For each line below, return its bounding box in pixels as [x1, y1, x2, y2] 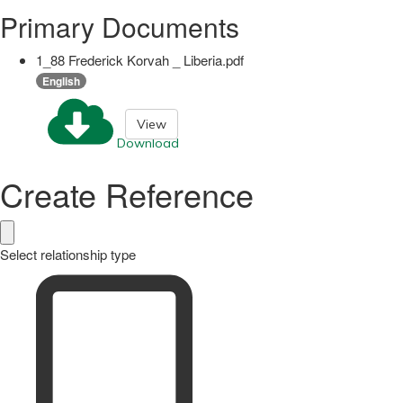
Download [117, 135, 179, 152]
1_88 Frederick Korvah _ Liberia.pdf [36, 49, 244, 69]
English [42, 72, 80, 89]
